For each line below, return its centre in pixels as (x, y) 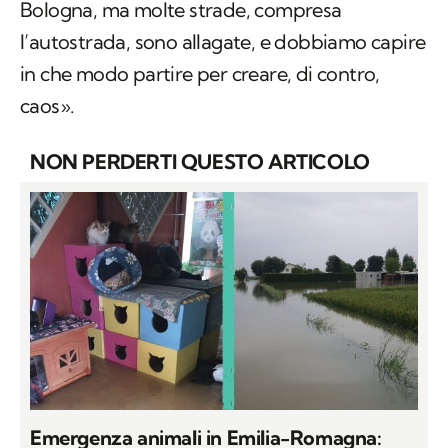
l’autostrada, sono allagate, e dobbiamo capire (223, 42)
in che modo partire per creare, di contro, (200, 74)
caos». (47, 106)
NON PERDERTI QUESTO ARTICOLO (200, 162)
